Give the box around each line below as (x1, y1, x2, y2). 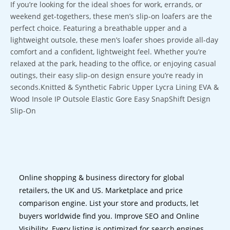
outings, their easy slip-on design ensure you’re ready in (10, 70, 203, 80)
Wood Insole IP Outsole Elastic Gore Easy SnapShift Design (10, 94, 210, 104)
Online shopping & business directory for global (19, 172, 185, 182)
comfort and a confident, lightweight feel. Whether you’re (10, 47, 206, 56)
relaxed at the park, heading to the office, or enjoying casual (10, 59, 216, 68)
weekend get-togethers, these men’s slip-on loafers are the (10, 11, 212, 21)
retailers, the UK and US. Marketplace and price (19, 185, 183, 195)
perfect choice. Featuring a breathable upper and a (10, 23, 187, 33)
